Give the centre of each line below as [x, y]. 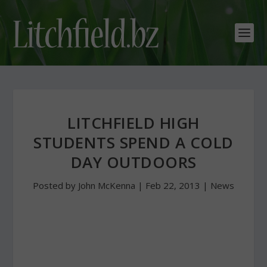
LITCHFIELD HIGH [133, 123]
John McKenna [107, 185]
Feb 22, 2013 [173, 185]
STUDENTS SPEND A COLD [133, 142]
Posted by [55, 185]
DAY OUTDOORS [133, 162]
